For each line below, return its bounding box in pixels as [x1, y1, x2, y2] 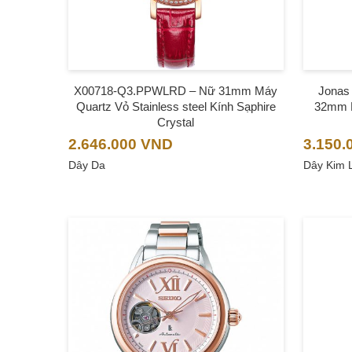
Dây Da [68, 158, 105, 171]
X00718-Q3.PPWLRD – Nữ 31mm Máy [74, 83, 278, 97]
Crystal [157, 115, 195, 129]
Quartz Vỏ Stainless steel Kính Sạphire [75, 99, 276, 113]
